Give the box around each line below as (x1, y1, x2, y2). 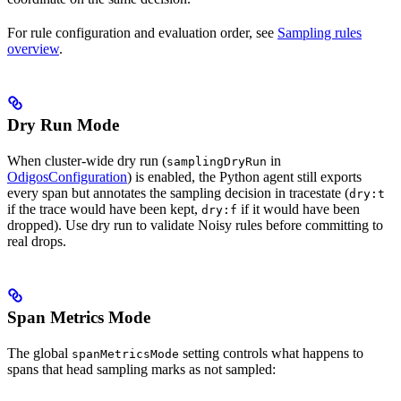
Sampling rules (277, 25, 362, 41)
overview (7, 41, 59, 57)
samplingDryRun (166, 155, 267, 169)
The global (7, 346, 72, 362)
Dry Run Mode (7, 115, 119, 135)
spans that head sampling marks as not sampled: (7, 362, 276, 378)
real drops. (7, 234, 66, 250)
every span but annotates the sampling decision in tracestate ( (7, 185, 349, 201)
